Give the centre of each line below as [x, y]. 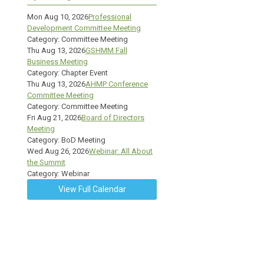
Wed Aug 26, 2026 [58, 151]
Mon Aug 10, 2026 [58, 17]
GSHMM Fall [106, 50]
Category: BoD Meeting [66, 140]
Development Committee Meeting [84, 28]
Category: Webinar [58, 174]
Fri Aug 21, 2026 [54, 118]
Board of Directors [113, 118]
